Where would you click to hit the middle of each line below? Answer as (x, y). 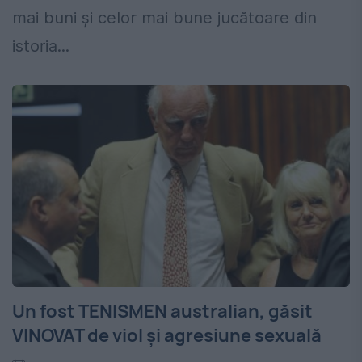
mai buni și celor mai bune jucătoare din (164, 18)
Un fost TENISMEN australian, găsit (162, 311)
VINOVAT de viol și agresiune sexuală (167, 336)
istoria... (41, 46)
